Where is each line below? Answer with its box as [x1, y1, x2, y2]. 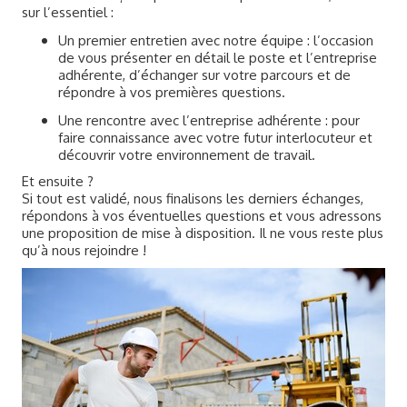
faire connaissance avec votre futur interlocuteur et [57, 129, 372, 146]
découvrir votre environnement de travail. [57, 146, 315, 164]
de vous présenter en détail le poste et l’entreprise [57, 49, 377, 66]
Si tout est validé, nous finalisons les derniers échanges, [21, 190, 363, 207]
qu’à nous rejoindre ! [21, 242, 146, 259]
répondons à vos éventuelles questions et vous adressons [21, 207, 382, 224]
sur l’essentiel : [21, 4, 114, 21]
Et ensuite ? [21, 173, 94, 190]
